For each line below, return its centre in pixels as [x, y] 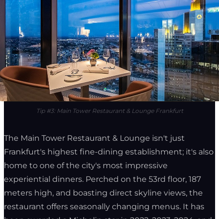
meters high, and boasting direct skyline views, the [103, 193]
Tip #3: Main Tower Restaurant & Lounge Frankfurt [109, 111]
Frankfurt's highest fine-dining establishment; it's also [109, 152]
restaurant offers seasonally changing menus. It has [104, 207]
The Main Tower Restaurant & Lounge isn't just [94, 138]
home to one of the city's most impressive [86, 166]
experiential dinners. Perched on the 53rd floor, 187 [102, 179]
